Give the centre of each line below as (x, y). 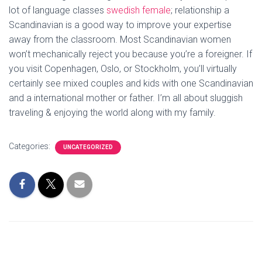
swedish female (139, 10)
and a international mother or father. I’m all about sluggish (126, 98)
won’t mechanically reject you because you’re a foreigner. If (130, 54)
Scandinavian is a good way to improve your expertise (120, 25)
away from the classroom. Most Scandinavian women (120, 39)
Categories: (30, 146)
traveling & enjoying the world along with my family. (112, 113)
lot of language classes (58, 10)
